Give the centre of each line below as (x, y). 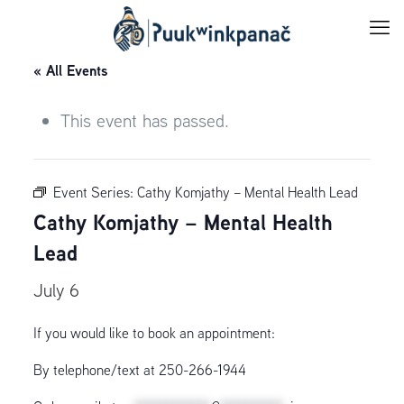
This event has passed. (144, 120)
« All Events (70, 70)
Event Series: (95, 192)
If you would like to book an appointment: (154, 333)
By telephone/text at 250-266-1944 (139, 370)
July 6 (56, 290)
